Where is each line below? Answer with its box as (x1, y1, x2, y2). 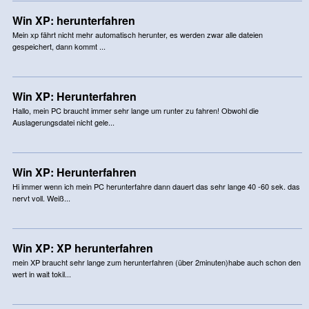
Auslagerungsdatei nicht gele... (12, 116, 114, 128)
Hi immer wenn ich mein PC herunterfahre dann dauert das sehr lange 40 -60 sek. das (12, 180, 300, 192)
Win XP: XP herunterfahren (12, 239, 153, 256)
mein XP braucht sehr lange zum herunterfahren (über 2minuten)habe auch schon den (12, 256, 301, 268)
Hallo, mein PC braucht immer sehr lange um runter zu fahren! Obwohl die (12, 104, 259, 116)
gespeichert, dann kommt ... (12, 40, 106, 52)
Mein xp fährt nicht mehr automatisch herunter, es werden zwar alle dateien (12, 28, 263, 40)
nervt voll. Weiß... (12, 192, 70, 203)
